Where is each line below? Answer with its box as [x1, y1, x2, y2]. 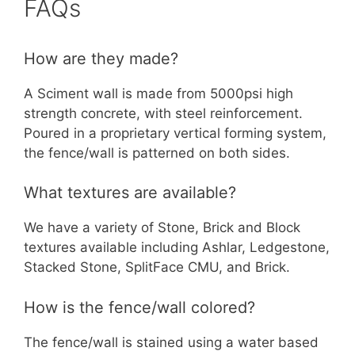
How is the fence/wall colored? [24, 297, 255, 317]
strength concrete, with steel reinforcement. [24, 105, 303, 121]
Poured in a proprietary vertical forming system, [24, 124, 326, 141]
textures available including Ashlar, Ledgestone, [24, 239, 330, 255]
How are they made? [24, 48, 178, 68]
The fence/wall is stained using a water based [24, 334, 319, 350]
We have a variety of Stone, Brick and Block [24, 219, 300, 235]
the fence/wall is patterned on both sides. [24, 144, 290, 161]
